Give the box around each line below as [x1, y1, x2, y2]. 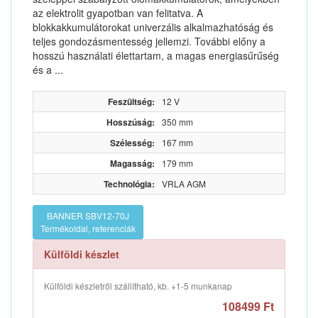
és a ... [33, 62, 63, 77]
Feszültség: [108, 95, 155, 108]
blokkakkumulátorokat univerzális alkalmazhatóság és [33, 20, 273, 34]
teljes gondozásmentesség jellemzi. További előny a [33, 34, 265, 48]
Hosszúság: [106, 116, 155, 128]
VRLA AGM [162, 177, 206, 190]
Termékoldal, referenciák [40, 222, 136, 234]
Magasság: [110, 157, 155, 170]
